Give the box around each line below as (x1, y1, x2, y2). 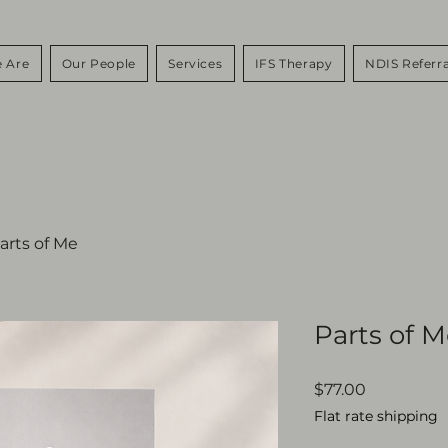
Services (168, 56, 223, 71)
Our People (61, 56, 136, 71)
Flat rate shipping (314, 407, 438, 425)
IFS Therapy (254, 56, 333, 71)
